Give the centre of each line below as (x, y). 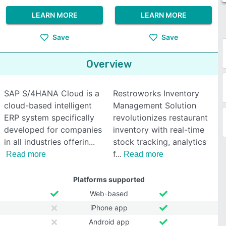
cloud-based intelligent (48, 105)
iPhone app (109, 208)
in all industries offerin (46, 142)
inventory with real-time (159, 130)
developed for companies (53, 130)
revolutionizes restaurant (160, 118)
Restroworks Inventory (156, 93)
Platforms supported (109, 179)
